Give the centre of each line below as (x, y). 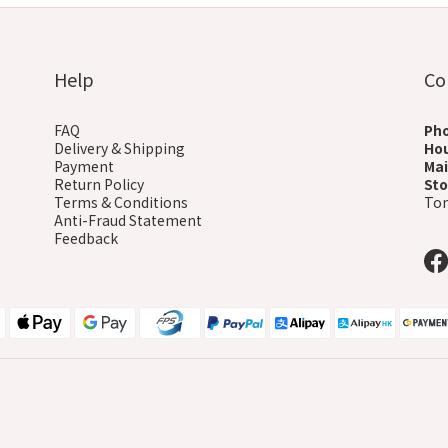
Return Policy (99, 183)
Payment (84, 165)
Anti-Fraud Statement (128, 219)
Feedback (86, 237)
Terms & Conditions (121, 201)
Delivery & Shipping (119, 147)
